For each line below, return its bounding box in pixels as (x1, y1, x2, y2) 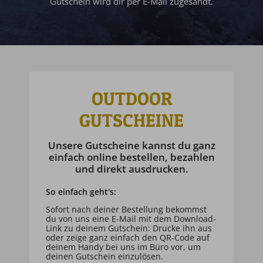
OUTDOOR (91, 87, 172, 110)
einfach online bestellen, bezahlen (48, 150, 215, 164)
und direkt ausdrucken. (75, 161, 188, 176)
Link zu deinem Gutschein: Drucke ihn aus (46, 222, 212, 234)
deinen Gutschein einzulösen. (46, 250, 163, 262)
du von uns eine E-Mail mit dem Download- (46, 213, 216, 224)
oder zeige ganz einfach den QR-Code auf (46, 231, 210, 243)
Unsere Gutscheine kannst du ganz (48, 138, 215, 152)
